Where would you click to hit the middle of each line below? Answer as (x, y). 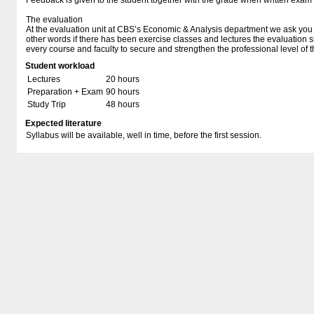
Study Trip (47, 104)
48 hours (123, 104)
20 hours (123, 79)
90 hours (123, 92)
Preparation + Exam (65, 92)
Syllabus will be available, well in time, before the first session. (144, 135)
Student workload (60, 66)
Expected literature (63, 123)
